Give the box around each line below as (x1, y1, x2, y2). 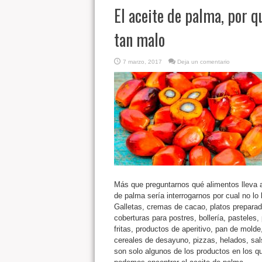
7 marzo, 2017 (122, 58, 162, 65)
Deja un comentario (177, 58, 230, 65)
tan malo (113, 27, 165, 51)
